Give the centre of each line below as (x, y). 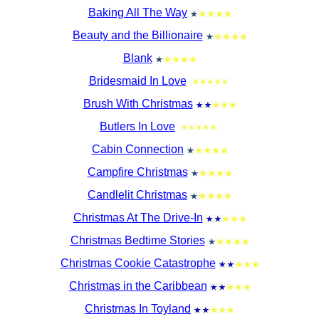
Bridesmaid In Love (137, 81)
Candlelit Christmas (137, 195)
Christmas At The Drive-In (138, 218)
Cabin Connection (137, 149)
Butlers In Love (137, 126)
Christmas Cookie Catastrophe (138, 263)
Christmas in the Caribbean (138, 286)
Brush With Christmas (138, 104)
